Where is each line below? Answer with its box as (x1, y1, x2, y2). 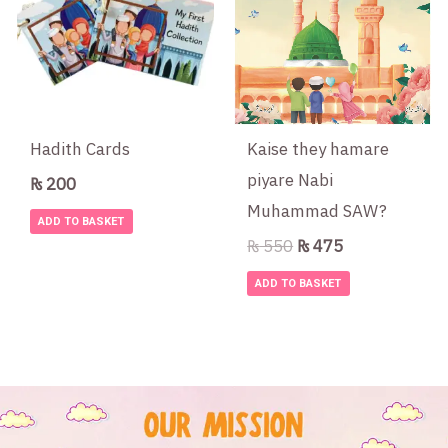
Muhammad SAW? (247, 198, 388, 224)
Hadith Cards (30, 136, 131, 162)
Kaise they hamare (247, 136, 390, 162)
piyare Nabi (247, 167, 334, 193)
